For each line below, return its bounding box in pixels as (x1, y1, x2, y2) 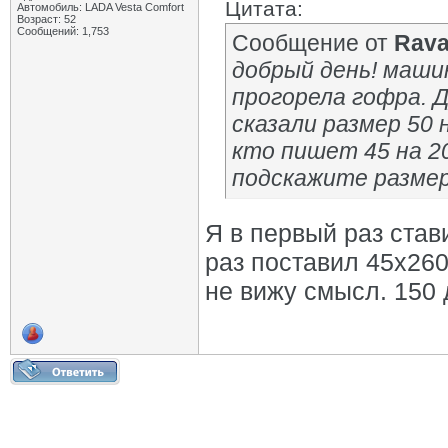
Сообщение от (232, 30, 394, 56)
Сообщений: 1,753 (17, 25, 109, 37)
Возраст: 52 (17, 13, 76, 25)
